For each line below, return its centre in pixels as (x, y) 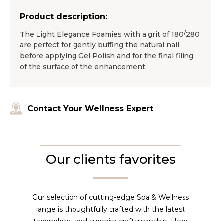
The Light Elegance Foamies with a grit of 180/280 (110, 34)
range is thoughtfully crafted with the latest (110, 209)
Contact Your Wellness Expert (90, 109)
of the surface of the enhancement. (83, 67)
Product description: (63, 17)
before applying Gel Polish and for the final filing (107, 56)
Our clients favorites (110, 160)
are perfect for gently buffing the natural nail (99, 45)
